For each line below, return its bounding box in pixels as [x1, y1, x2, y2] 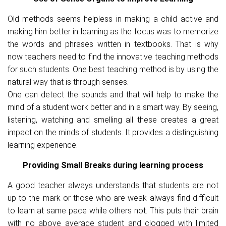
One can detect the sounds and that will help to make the [8, 90, 218, 99]
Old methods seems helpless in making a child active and [8, 14, 218, 24]
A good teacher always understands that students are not [8, 181, 218, 190]
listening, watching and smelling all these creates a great [8, 115, 218, 125]
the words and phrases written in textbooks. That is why [8, 39, 218, 49]
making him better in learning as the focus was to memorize [8, 27, 218, 36]
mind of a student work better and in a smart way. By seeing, [8, 102, 218, 112]
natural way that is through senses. [8, 77, 129, 87]
